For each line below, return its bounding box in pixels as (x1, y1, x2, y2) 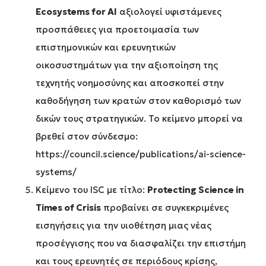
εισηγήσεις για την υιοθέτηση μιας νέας (36, 220, 211, 232)
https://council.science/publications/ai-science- (36, 148, 246, 160)
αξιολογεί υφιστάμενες (117, 6, 221, 18)
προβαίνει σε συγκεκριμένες (101, 202, 229, 214)
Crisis (74, 202, 101, 214)
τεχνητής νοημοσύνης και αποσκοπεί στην (36, 77, 224, 89)
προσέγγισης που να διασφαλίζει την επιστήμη (36, 237, 246, 249)
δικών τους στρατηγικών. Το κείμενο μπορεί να (36, 113, 243, 125)
